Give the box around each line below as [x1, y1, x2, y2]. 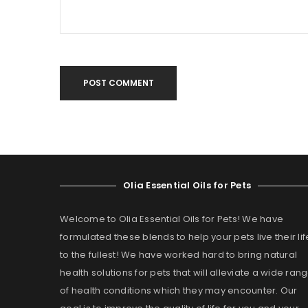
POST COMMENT [82, 77, 154, 89]
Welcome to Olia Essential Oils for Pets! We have [60, 212, 283, 225]
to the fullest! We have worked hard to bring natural [60, 248, 297, 261]
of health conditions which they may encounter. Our [60, 284, 298, 297]
